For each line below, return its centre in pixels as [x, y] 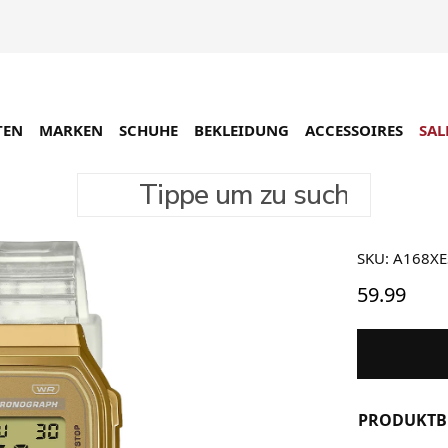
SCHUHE [148, 129]
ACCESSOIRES [354, 129]
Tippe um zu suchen [145, 182]
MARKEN [71, 129]
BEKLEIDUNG [241, 129]
